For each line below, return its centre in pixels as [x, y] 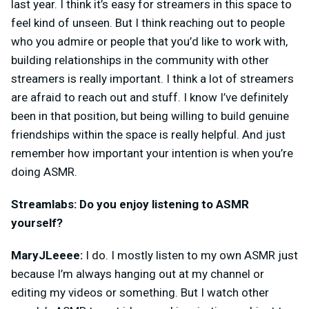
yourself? [37, 222]
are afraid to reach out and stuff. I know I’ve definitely [150, 97]
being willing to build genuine [215, 116]
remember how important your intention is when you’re [152, 153]
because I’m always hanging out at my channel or [138, 273]
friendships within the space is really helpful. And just [148, 134]
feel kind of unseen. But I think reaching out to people [148, 22]
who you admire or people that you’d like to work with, [149, 41]
